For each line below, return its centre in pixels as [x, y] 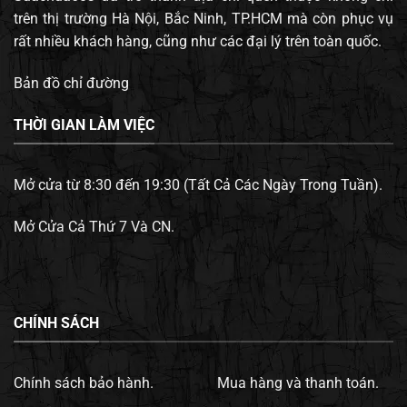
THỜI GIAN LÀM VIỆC [84, 124]
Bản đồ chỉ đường [71, 83]
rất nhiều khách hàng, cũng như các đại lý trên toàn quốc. [198, 42]
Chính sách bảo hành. [84, 383]
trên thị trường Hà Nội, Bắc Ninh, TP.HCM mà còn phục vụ [203, 19]
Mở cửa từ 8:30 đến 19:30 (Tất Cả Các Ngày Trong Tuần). [198, 185]
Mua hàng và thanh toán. [298, 383]
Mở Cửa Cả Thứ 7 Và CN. [94, 226]
